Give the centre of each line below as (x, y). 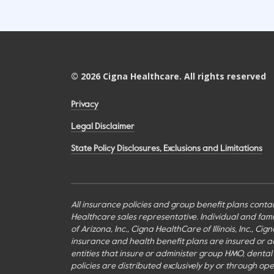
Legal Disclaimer (103, 127)
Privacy (85, 105)
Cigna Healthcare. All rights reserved (183, 76)
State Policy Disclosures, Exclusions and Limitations (167, 149)
